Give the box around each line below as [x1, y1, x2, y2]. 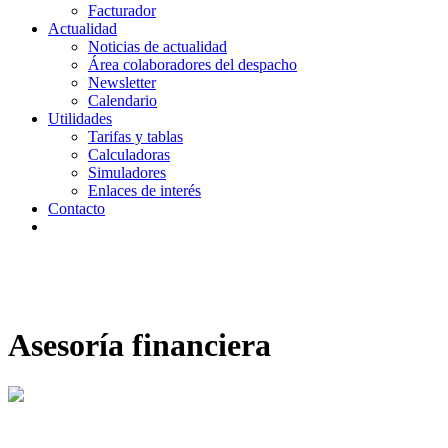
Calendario [88, 92, 157, 109]
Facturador [88, 2, 156, 19]
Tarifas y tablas [88, 128, 183, 145]
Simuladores [88, 164, 166, 181]
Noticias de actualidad [88, 38, 227, 55]
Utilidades [48, 110, 112, 127]
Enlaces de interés [88, 182, 201, 199]
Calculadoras [88, 146, 170, 163]
